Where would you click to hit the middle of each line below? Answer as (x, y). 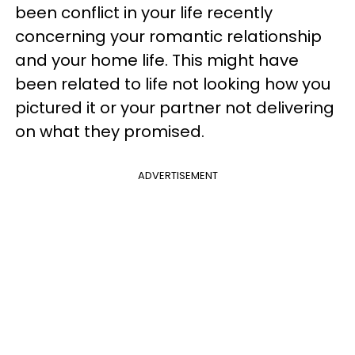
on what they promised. (112, 132)
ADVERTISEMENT (177, 176)
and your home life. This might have (157, 60)
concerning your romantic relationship (168, 36)
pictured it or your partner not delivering (175, 108)
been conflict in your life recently (144, 13)
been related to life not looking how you (173, 84)
